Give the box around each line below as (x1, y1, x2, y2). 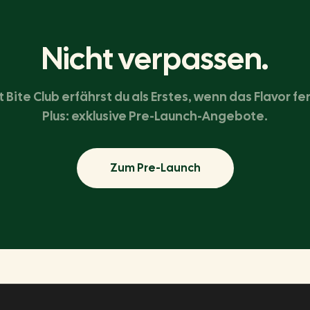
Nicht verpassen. (42, 39, 268, 78)
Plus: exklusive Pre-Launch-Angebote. (42, 108, 268, 124)
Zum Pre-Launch (109, 161, 201, 175)
